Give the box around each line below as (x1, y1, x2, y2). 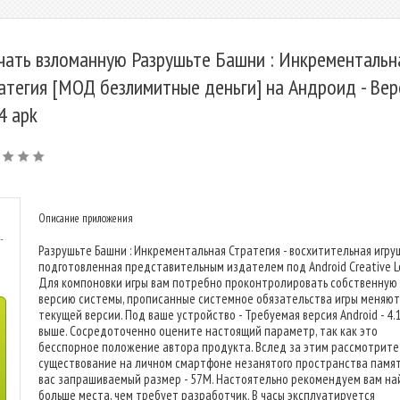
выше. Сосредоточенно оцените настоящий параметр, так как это (38, 322, 378, 339)
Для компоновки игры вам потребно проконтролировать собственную (38, 274, 397, 291)
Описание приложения (38, 211, 133, 226)
